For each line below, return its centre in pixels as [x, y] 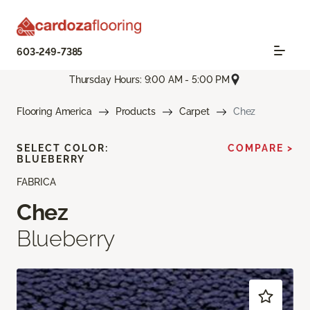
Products [135, 112]
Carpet [194, 112]
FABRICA [36, 182]
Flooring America [54, 112]
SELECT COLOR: [63, 148]
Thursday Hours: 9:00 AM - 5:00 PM [149, 79]
